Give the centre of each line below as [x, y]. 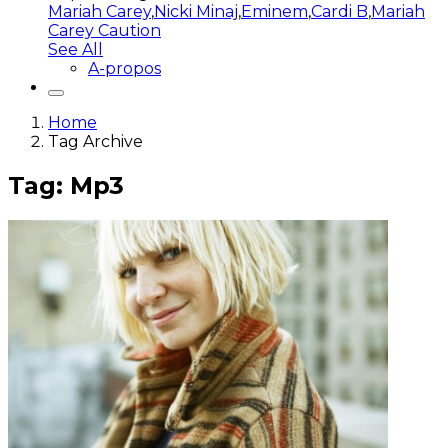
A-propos [124, 69]
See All [75, 50]
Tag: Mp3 [66, 186]
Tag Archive [95, 142]
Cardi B [339, 12]
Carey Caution [104, 31]
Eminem [274, 12]
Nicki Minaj [196, 12]
